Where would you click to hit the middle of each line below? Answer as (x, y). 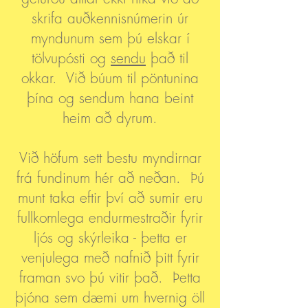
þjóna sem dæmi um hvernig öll (110, 297)
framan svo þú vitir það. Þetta (110, 277)
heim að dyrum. (110, 118)
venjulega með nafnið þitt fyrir (110, 257)
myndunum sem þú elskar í (110, 38)
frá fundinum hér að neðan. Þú (110, 178)
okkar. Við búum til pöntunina (110, 78)
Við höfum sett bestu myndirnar (110, 158)
